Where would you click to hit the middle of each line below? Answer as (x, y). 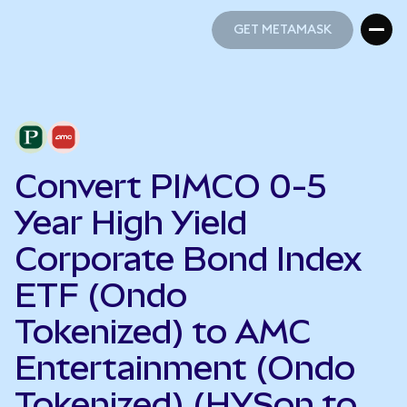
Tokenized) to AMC (163, 332)
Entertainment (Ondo (185, 368)
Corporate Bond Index (188, 259)
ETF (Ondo (101, 295)
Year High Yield (131, 223)
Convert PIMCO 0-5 (170, 186)
